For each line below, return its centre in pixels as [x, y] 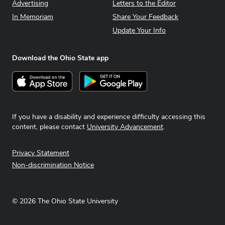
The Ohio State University [77, 201]
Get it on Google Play [116, 77]
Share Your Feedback [145, 17]
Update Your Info [139, 30]
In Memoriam [33, 17]
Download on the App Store [61, 77]
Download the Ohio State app [60, 58]
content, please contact [49, 127]
